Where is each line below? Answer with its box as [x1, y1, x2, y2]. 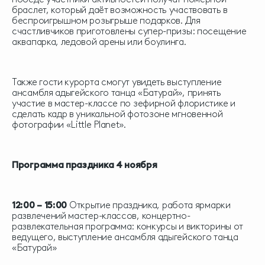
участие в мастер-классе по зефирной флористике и [12, 98, 235, 109]
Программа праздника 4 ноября [12, 159, 157, 171]
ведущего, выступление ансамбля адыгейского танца [12, 231, 238, 243]
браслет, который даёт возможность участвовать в [12, 4, 228, 16]
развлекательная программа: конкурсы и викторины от [12, 221, 244, 232]
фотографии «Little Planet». [12, 119, 126, 131]
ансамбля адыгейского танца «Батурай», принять [12, 87, 221, 99]
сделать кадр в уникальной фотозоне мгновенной [12, 108, 223, 120]
